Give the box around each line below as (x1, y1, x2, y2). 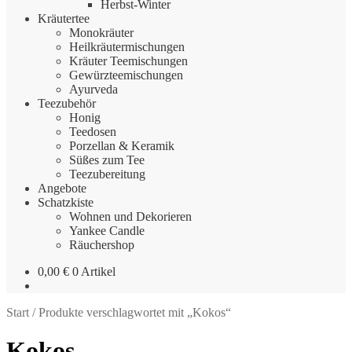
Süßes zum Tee (69, 152, 145, 167)
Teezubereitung (69, 167, 145, 181)
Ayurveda (69, 82, 118, 96)
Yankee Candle (69, 223, 145, 237)
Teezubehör (38, 96, 96, 110)
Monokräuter (69, 25, 134, 39)
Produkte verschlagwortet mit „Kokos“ (38, 305, 231, 319)
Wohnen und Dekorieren (69, 209, 192, 223)
